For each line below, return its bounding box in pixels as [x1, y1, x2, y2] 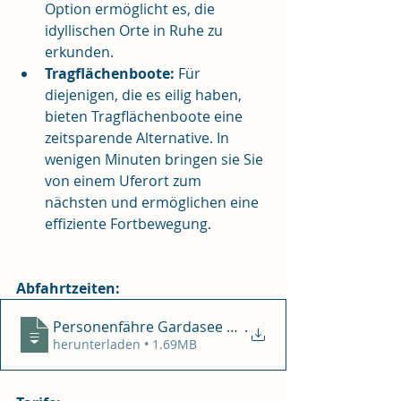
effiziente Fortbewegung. [45, 214, 211, 234]
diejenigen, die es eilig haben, [45, 85, 245, 105]
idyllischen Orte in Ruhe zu [45, 21, 226, 40]
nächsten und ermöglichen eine [45, 192, 262, 212]
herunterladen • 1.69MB [53, 336, 197, 353]
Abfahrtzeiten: [16, 278, 120, 298]
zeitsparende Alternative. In [45, 128, 233, 148]
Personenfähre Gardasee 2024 [53, 317, 259, 337]
